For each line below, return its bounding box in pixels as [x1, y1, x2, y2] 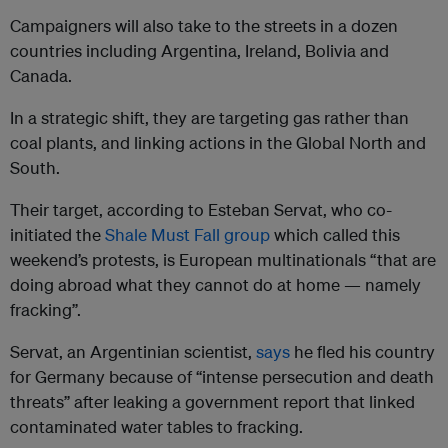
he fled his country [290, 341, 435, 363]
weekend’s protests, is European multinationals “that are [10, 249, 436, 271]
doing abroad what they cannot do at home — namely [10, 274, 421, 296]
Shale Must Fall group [105, 224, 270, 246]
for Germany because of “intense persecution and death [10, 366, 434, 388]
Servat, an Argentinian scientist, [10, 341, 256, 363]
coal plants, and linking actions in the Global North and [10, 132, 426, 154]
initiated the [10, 224, 105, 246]
